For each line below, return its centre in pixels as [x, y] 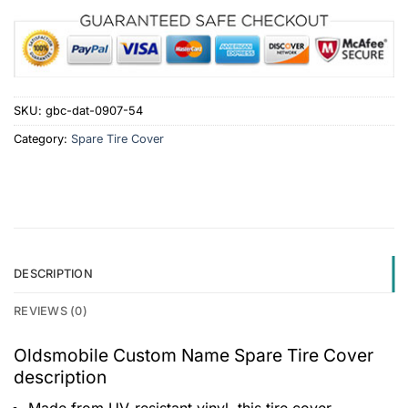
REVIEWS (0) [51, 311]
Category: [42, 138]
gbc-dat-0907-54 [94, 110]
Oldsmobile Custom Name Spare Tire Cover [194, 356]
